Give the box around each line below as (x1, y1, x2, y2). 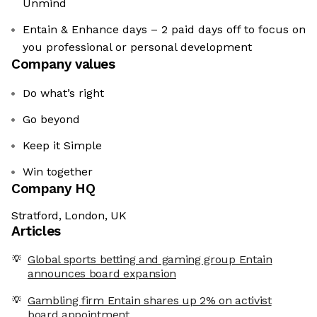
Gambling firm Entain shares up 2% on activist (28, 294, 272, 308)
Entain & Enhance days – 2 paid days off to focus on (23, 23, 306, 37)
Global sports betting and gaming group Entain (28, 253, 272, 267)
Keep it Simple (23, 139, 102, 153)
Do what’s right (23, 86, 104, 100)
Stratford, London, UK (11, 209, 127, 223)
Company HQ (11, 180, 96, 197)
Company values (11, 56, 115, 73)
